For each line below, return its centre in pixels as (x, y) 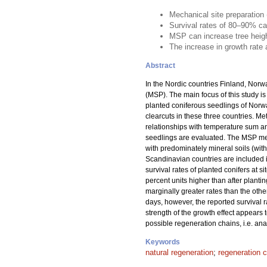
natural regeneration (179, 252)
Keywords (163, 242)
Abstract (160, 66)
